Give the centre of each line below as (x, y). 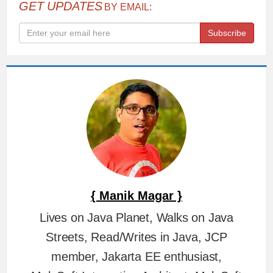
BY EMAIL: (127, 7)
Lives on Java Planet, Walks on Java (136, 217)
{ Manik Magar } (136, 195)
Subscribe (227, 33)
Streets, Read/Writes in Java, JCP (136, 237)
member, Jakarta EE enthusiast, (136, 256)
